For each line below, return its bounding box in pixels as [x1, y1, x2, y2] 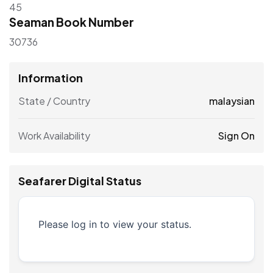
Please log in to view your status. [38, 218, 191, 231]
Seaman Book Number [9, 15, 134, 30]
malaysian [209, 94, 255, 108]
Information [18, 71, 83, 85]
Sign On [218, 129, 255, 143]
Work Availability [18, 129, 90, 143]
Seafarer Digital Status [18, 174, 141, 188]
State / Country [18, 94, 90, 108]
